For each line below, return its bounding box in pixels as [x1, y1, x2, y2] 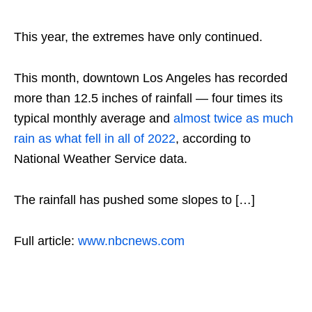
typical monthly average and [14, 111, 173, 126]
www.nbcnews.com [78, 234, 185, 249]
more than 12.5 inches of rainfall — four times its [14, 91, 283, 106]
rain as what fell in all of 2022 [14, 132, 175, 146]
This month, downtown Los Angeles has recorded [14, 71, 288, 86]
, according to [175, 132, 251, 146]
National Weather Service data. [14, 152, 191, 166]
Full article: [14, 234, 78, 249]
